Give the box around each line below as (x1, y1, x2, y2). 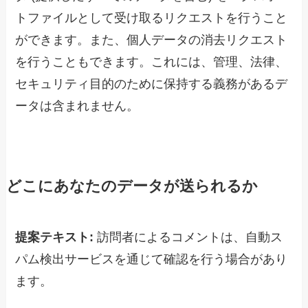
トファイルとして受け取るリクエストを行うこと (15, 11, 288, 25)
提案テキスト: (15, 230, 98, 245)
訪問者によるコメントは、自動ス (97, 230, 283, 245)
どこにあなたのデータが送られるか (5, 178, 258, 195)
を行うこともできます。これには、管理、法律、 (15, 55, 288, 69)
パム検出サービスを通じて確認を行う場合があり (15, 252, 288, 267)
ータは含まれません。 (15, 99, 140, 113)
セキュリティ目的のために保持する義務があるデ (15, 77, 288, 91)
